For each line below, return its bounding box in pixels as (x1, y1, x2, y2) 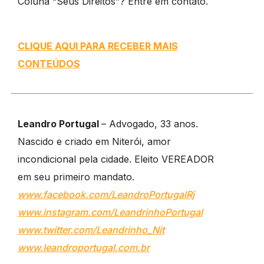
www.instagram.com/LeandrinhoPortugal (17, 206, 203, 218)
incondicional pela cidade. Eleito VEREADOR (17, 153, 214, 165)
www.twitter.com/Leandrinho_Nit (17, 223, 164, 236)
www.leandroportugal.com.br (17, 241, 150, 253)
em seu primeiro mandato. (17, 170, 134, 183)
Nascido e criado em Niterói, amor (17, 135, 171, 147)
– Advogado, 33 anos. (101, 117, 198, 130)
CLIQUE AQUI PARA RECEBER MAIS (17, 39, 178, 52)
